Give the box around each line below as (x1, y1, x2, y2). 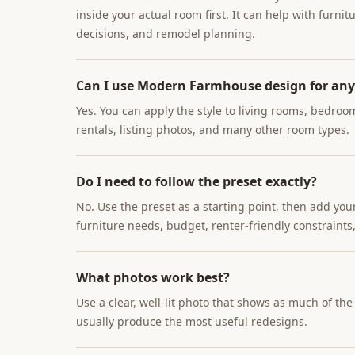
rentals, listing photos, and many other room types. (76, 122, 349, 137)
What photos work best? (76, 269, 230, 286)
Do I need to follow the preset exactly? (76, 173, 317, 190)
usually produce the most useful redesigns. (76, 314, 307, 329)
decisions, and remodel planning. (76, 26, 255, 41)
